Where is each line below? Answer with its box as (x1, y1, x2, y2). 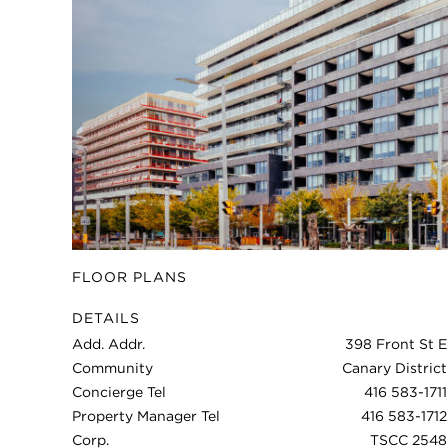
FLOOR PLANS (72, 268, 187, 285)
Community (72, 359, 153, 376)
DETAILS (72, 309, 140, 326)
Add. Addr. (72, 335, 145, 352)
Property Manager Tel (72, 407, 220, 424)
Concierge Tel (72, 383, 166, 400)
